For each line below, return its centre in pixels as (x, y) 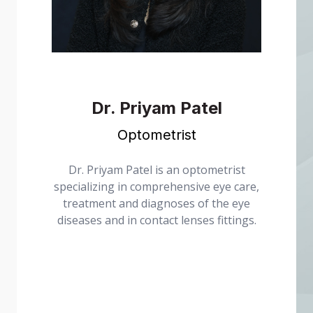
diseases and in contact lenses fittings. (156, 220)
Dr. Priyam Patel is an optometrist (156, 169)
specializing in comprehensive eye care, (156, 186)
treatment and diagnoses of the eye (156, 203)
